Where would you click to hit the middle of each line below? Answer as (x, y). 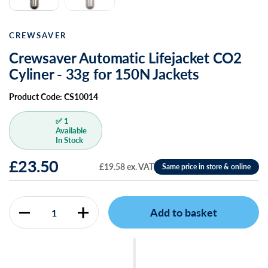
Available (71, 130)
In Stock (69, 140)
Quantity (26, 218)
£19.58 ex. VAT (127, 167)
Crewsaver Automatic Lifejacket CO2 (125, 58)
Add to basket (184, 212)
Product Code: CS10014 (54, 97)
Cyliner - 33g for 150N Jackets (104, 74)
